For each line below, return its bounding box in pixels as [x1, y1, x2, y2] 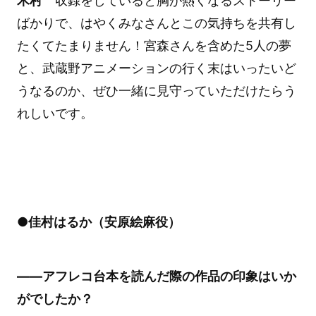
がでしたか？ [16, 291, 93, 306]
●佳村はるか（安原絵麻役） [16, 214, 181, 229]
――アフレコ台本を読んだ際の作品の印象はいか [16, 268, 296, 284]
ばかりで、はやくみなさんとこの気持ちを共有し [16, 16, 296, 31]
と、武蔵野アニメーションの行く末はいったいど [16, 61, 296, 76]
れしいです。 [16, 106, 93, 121]
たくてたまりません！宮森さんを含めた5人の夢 [16, 38, 291, 54]
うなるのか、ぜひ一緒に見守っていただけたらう [16, 83, 296, 99]
